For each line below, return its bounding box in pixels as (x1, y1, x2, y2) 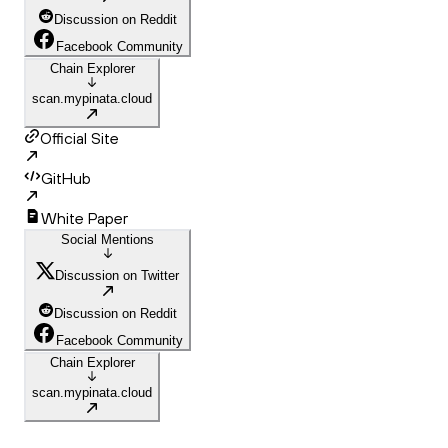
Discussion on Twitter (55, 268, 179, 284)
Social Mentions (61, 232, 154, 248)
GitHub (41, 168, 91, 189)
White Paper (41, 208, 128, 229)
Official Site (40, 128, 119, 149)
